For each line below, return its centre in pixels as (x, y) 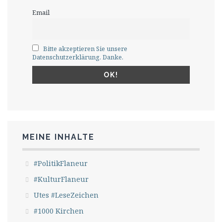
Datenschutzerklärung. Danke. (78, 57)
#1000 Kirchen (59, 211)
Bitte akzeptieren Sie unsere (85, 49)
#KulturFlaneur (61, 179)
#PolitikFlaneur (61, 163)
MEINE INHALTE (58, 137)
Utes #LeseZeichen (66, 195)
